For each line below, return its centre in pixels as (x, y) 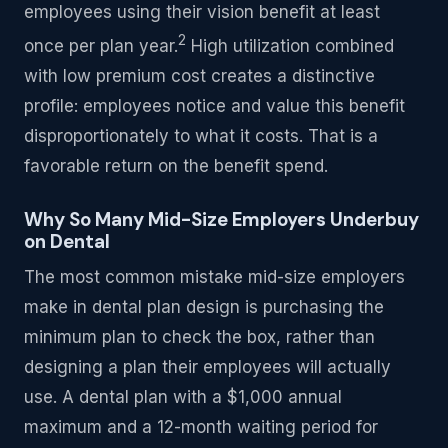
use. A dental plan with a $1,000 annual (183, 397)
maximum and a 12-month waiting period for (201, 427)
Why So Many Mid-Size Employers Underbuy (221, 219)
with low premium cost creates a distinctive (199, 75)
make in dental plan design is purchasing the (204, 307)
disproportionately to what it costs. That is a (201, 135)
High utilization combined (290, 45)
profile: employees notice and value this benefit (214, 105)
